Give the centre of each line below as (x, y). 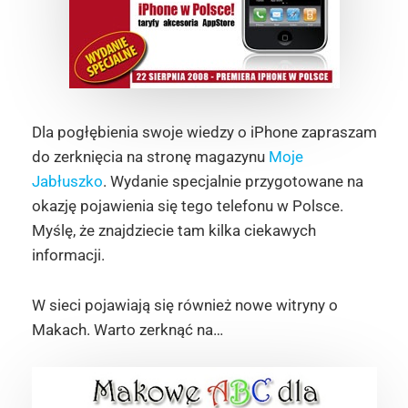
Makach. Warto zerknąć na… (127, 329)
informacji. (68, 255)
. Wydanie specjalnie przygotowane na (233, 182)
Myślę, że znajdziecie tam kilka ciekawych (173, 231)
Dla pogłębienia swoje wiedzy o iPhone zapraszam (204, 133)
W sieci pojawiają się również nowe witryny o (184, 305)
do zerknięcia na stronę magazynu (150, 157)
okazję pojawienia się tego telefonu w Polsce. (187, 206)
